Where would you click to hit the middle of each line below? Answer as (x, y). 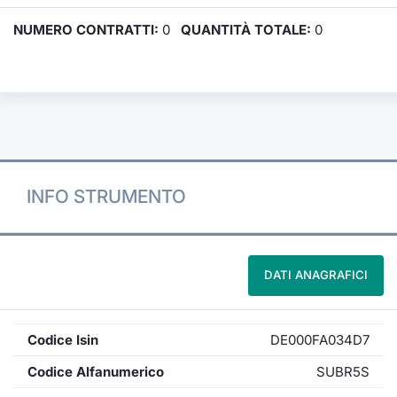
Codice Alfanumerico (96, 372)
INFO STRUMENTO (106, 196)
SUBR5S (343, 372)
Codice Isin (63, 340)
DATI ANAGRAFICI (316, 275)
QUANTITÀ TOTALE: (246, 30)
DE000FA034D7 (320, 340)
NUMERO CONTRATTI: (86, 30)
